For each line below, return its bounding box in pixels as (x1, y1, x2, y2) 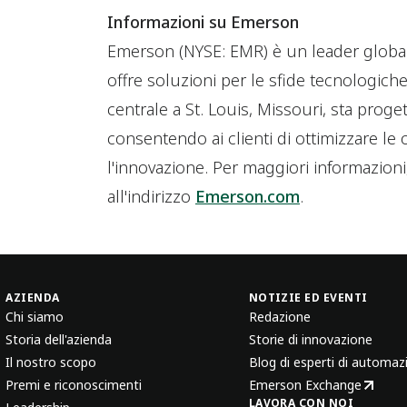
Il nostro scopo (5, 353, 97, 371)
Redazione (248, 308, 311, 325)
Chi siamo (5, 308, 65, 325)
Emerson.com (194, 185, 300, 207)
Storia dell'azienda (5, 331, 113, 348)
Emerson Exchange (248, 376, 362, 393)
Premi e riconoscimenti (5, 376, 143, 393)
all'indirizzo (106, 185, 195, 207)
